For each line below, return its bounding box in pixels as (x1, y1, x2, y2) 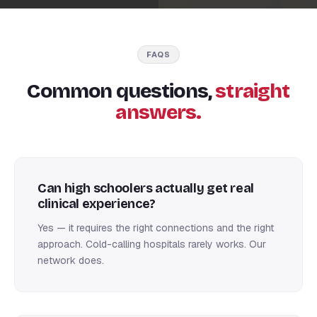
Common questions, (27, 79, 216, 103)
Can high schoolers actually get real (38, 180, 255, 196)
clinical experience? (38, 195, 156, 212)
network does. (38, 253, 104, 267)
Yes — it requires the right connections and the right (38, 221, 274, 234)
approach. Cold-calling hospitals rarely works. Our (38, 237, 266, 250)
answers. (115, 100, 202, 125)
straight (215, 79, 290, 103)
